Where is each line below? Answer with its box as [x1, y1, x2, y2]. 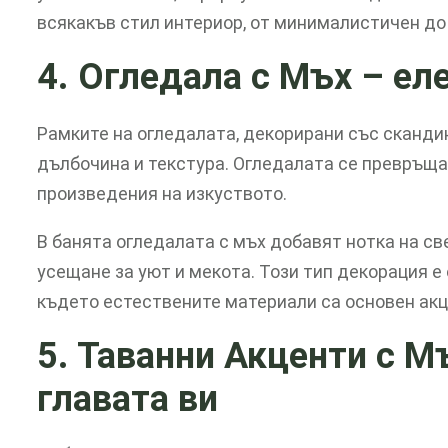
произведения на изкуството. [37, 182, 287, 204]
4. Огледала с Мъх [37, 56, 361, 99]
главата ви [37, 377, 218, 420]
